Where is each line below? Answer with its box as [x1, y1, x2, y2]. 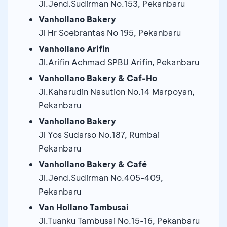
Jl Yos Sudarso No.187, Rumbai [39, 129, 160, 140]
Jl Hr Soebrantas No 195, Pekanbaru [39, 27, 181, 38]
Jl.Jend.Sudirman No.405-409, [39, 172, 163, 183]
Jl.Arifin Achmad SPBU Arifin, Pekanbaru [39, 56, 199, 67]
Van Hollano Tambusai [39, 201, 129, 212]
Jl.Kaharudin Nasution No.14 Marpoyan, [39, 86, 195, 97]
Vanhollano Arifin [39, 43, 110, 54]
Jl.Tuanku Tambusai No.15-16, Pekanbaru [39, 215, 200, 226]
